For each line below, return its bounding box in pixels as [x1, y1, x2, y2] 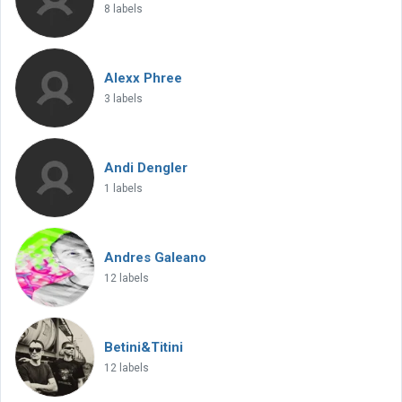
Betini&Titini [104, 339, 183, 355]
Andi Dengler [104, 160, 188, 176]
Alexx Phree [104, 70, 182, 86]
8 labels [104, 3, 143, 15]
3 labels [104, 92, 143, 105]
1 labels [104, 182, 143, 195]
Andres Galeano [104, 249, 206, 266]
